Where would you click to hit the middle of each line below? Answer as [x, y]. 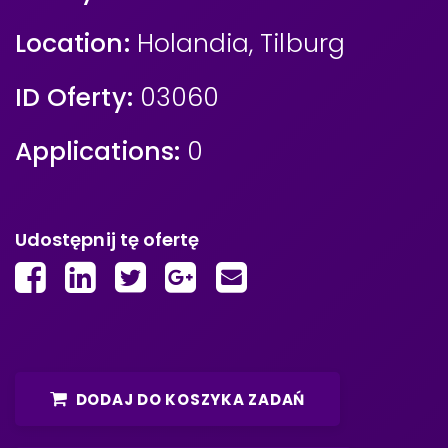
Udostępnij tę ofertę [107, 239]
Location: [72, 43]
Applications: [97, 151]
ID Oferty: [74, 97]
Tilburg [302, 43]
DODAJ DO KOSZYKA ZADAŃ [190, 399]
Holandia [193, 43]
